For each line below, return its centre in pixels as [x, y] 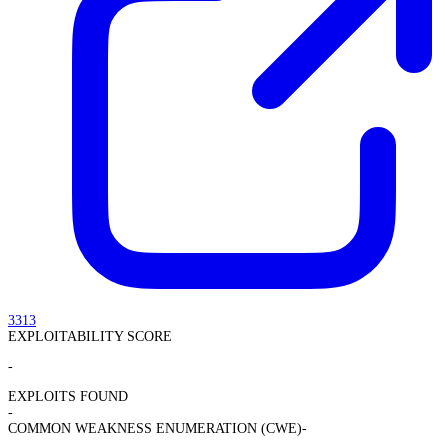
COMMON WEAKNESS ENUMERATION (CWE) [155, 428]
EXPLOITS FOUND [68, 396]
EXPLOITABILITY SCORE [90, 336]
